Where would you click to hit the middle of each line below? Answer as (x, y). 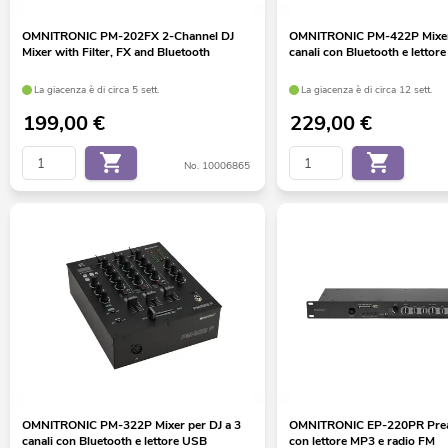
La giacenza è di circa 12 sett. (367, 89)
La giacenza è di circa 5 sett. (97, 89)
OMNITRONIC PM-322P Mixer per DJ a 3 (131, 424)
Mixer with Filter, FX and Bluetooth (115, 52)
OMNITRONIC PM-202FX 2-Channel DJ (127, 36)
